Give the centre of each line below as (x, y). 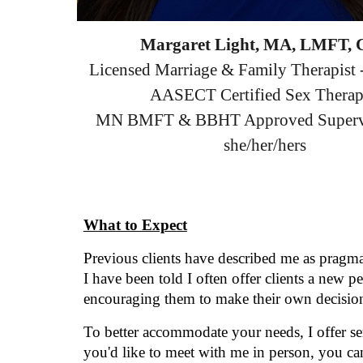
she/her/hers (265, 145)
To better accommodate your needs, (195, 332)
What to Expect (135, 225)
